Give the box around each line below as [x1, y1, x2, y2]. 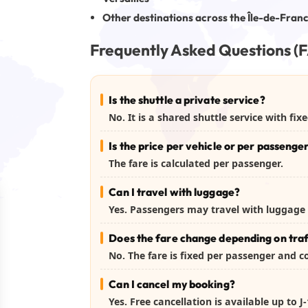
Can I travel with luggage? [109, 185, 240, 199]
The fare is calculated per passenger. [109, 157, 284, 170]
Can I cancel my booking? [109, 277, 235, 291]
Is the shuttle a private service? [109, 93, 265, 107]
